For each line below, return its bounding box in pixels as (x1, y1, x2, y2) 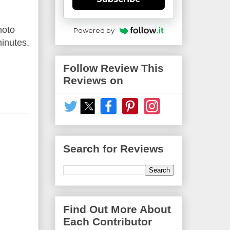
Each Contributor (63, 215, 152, 227)
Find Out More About (63, 203, 171, 215)
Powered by (73, 26, 115, 34)
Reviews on (63, 74, 123, 87)
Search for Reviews (63, 142, 164, 155)
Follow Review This (63, 62, 164, 74)
